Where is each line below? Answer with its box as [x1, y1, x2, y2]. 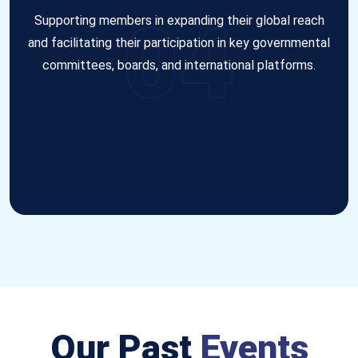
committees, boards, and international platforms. [42, 57, 316, 73]
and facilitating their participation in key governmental [28, 34, 330, 50]
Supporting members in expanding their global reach [34, 12, 324, 28]
